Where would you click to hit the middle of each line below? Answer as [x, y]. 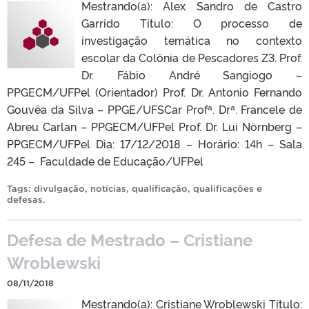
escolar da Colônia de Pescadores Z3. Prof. [192, 57]
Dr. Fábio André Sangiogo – [192, 74]
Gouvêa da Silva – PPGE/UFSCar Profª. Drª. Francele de [154, 109]
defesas [25, 199]
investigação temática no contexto [192, 40]
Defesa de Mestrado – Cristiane [130, 239]
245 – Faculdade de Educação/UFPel [105, 160]
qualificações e [228, 188]
